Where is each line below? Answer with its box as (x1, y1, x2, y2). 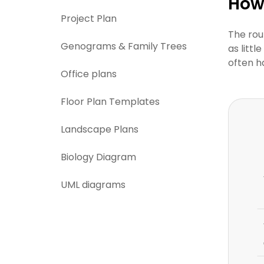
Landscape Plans (61, 123, 138, 136)
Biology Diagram (61, 150, 136, 164)
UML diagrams (61, 178, 126, 192)
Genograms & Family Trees (61, 39, 187, 53)
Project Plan (61, 12, 117, 25)
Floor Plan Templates (61, 95, 160, 108)
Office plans (61, 67, 117, 81)
